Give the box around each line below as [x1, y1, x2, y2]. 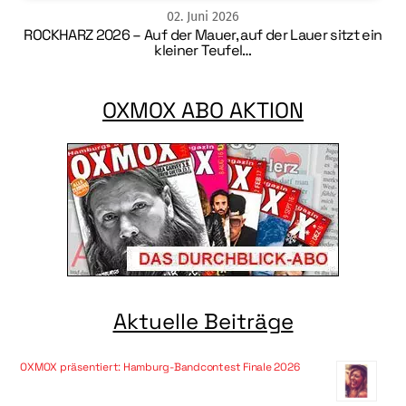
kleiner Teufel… [154, 40, 252, 60]
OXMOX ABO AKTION [102, 95, 304, 124]
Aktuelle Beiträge [112, 307, 294, 336]
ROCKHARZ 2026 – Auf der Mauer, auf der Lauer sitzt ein [24, 24, 382, 44]
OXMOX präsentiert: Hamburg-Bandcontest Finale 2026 [20, 360, 300, 375]
